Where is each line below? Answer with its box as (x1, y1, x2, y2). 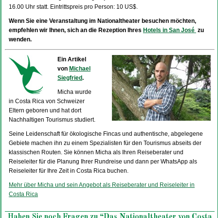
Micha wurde (57, 89, 91, 95)
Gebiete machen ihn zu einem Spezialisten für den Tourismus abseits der (9, 140, 201, 146)
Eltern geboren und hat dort (9, 107, 81, 114)
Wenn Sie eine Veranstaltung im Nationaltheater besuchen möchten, (9, 18, 196, 24)
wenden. (9, 36, 32, 43)
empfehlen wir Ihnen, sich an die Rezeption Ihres (9, 27, 143, 34)
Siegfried (57, 74, 82, 81)
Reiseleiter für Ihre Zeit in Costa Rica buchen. (9, 167, 128, 174)
